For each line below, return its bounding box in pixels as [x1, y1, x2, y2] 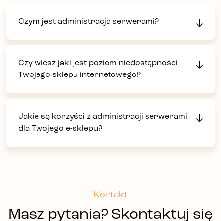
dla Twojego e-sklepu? [18, 124, 102, 133]
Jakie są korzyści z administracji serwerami [18, 112, 187, 121]
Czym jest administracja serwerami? [18, 17, 159, 26]
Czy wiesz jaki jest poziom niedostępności [18, 59, 178, 68]
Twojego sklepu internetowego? [18, 71, 141, 79]
